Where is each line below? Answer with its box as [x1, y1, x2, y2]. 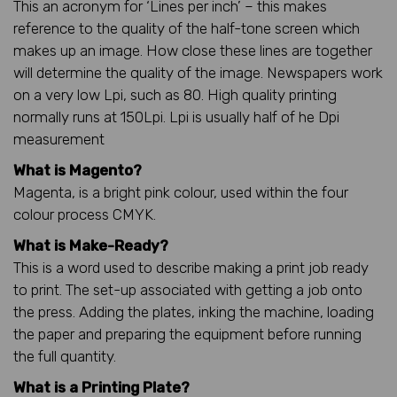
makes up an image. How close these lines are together [13, 41, 372, 59]
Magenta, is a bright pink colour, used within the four [13, 183, 348, 201]
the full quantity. [13, 346, 116, 365]
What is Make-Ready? [13, 236, 168, 254]
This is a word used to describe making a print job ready [13, 258, 369, 276]
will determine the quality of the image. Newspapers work [13, 63, 383, 82]
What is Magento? [13, 160, 142, 179]
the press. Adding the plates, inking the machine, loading [13, 302, 374, 321]
